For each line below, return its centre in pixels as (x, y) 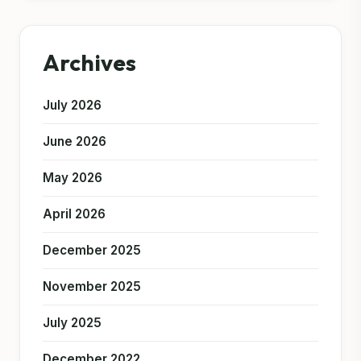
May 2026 (73, 177)
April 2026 (74, 214)
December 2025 (92, 250)
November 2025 (92, 286)
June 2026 (75, 141)
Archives (89, 62)
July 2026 (72, 105)
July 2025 (72, 322)
